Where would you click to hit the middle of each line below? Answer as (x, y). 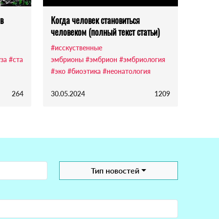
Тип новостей (115, 171)
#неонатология (127, 71)
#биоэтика (84, 71)
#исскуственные (77, 48)
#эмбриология (142, 60)
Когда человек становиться (95, 20)
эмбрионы (67, 60)
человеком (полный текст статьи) (105, 32)
